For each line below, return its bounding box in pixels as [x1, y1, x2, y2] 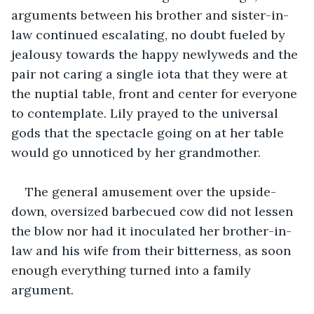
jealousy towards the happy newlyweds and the [11, 46, 301, 62]
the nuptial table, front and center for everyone [11, 85, 301, 102]
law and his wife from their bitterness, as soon [11, 242, 294, 259]
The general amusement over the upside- [25, 183, 276, 200]
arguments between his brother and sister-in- [11, 6, 289, 23]
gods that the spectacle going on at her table [11, 124, 287, 141]
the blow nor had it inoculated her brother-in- [11, 222, 292, 239]
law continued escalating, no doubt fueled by [11, 26, 289, 43]
